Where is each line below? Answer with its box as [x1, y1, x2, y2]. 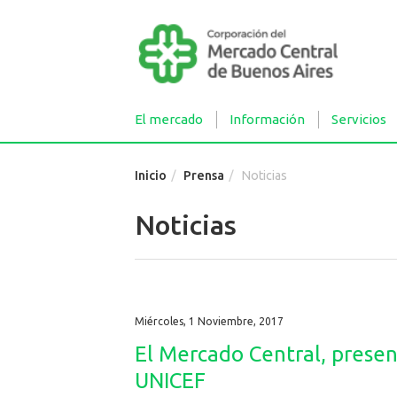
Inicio [135, 167, 167, 183]
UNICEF [135, 368, 206, 393]
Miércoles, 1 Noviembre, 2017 [135, 315, 284, 327]
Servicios [331, 112, 386, 127]
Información [230, 112, 305, 127]
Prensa [183, 167, 224, 183]
